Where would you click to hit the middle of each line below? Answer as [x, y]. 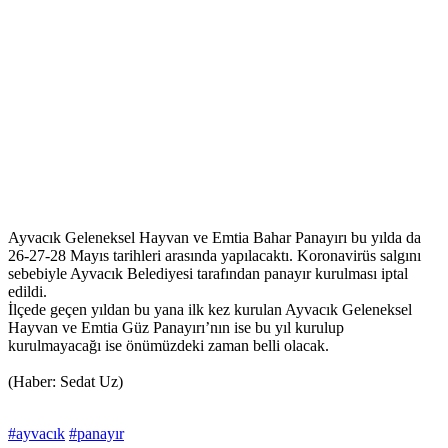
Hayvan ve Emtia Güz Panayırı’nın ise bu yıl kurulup [176, 328]
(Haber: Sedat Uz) [65, 382]
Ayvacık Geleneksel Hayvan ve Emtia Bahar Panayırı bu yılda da [214, 238]
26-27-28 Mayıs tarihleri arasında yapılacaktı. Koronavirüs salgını [214, 256]
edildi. [27, 292]
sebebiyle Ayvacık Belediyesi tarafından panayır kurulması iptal [208, 274]
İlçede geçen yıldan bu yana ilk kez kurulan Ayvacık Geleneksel [210, 310]
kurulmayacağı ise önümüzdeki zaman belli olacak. [168, 346]
